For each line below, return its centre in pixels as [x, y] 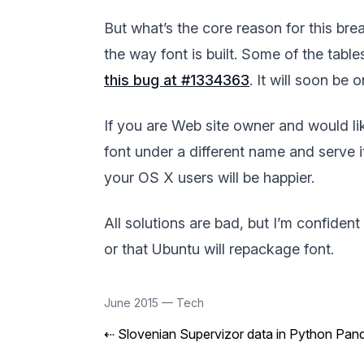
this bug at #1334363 [177, 80]
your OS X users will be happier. [209, 178]
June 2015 [133, 303]
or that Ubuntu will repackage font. [219, 249]
